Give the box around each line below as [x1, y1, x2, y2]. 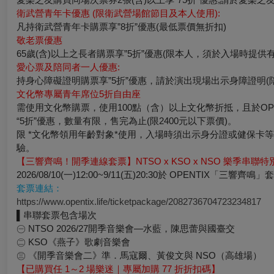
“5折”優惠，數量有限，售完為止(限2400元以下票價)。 [17, 116, 237, 126]
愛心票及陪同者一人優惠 [17, 62, 117, 72]
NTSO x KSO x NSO [136, 156, 223, 166]
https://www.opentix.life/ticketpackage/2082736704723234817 [17, 196, 261, 207]
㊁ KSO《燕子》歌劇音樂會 [17, 237, 130, 247]
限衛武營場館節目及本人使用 [95, 8, 215, 18]
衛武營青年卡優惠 [17, 8, 90, 18]
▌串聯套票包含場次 [17, 210, 97, 220]
